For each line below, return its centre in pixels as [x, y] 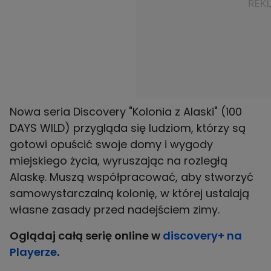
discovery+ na [202, 236]
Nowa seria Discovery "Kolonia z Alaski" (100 [126, 112]
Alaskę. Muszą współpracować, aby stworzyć [132, 177]
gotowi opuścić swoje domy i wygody [111, 145]
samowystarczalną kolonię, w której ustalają [129, 194]
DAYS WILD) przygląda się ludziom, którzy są [128, 128]
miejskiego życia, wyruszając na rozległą [119, 161]
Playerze [33, 252]
